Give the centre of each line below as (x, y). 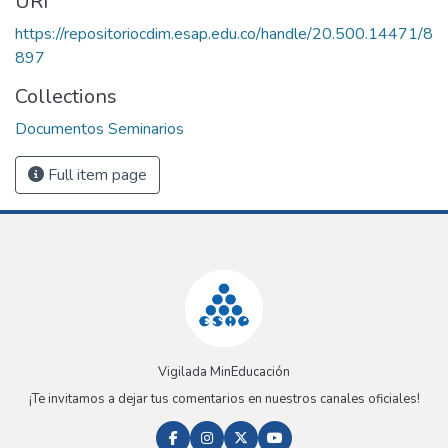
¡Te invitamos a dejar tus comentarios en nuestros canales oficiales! (224, 399)
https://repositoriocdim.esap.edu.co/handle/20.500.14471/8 (224, 33)
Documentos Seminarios (99, 128)
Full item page (95, 174)
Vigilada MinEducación (224, 372)
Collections (66, 96)
